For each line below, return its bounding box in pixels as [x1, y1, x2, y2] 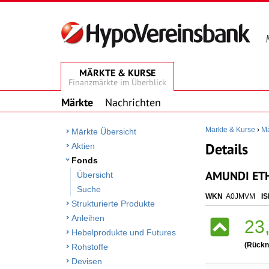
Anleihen [71, 213, 104, 223]
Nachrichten [105, 95, 161, 109]
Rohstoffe [71, 242, 108, 252]
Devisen [71, 256, 102, 266]
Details [205, 140, 248, 159]
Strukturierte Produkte [71, 199, 155, 208]
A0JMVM [226, 192, 255, 201]
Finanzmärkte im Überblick [68, 77, 166, 88]
